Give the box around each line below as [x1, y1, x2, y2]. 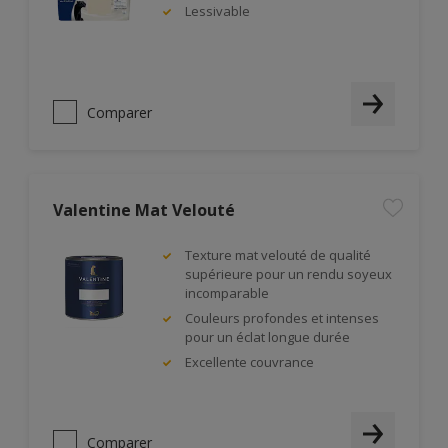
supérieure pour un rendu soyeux [185, 265, 392, 283]
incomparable [185, 284, 269, 302]
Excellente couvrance [185, 353, 314, 371]
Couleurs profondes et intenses [185, 309, 379, 327]
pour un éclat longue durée [185, 328, 350, 346]
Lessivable [185, 2, 250, 20]
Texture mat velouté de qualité [185, 246, 371, 264]
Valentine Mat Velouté [53, 199, 235, 221]
